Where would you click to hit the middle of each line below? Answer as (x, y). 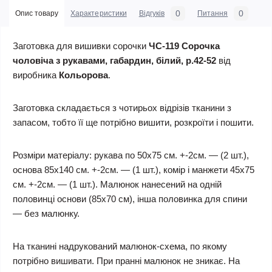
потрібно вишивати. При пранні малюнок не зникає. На (126, 261)
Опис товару (37, 13)
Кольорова (83, 75)
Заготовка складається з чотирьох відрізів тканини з (122, 108)
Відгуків (151, 13)
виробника (36, 75)
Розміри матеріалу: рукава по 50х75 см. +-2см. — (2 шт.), (131, 155)
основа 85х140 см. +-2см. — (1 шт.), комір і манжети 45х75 (134, 170)
